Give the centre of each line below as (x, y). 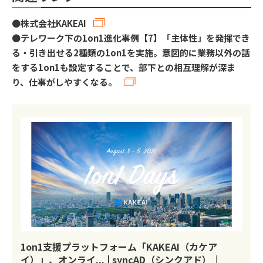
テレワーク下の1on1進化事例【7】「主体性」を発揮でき (135, 38)
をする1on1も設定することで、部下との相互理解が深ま (124, 68)
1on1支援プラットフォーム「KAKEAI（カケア (119, 246)
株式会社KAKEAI (53, 23)
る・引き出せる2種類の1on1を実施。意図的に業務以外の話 (131, 53)
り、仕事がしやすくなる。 (64, 82)
